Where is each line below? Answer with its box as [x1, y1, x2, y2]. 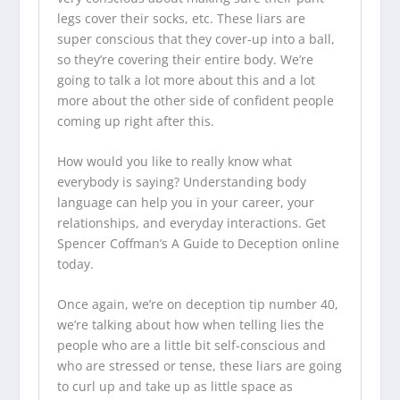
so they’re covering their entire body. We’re [56, 50, 313, 68]
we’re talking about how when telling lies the [56, 316, 324, 334]
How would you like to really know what [56, 153, 292, 171]
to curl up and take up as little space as [56, 378, 293, 396]
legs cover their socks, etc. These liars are [56, 9, 305, 27]
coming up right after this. [56, 112, 214, 129]
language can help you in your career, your [56, 194, 314, 212]
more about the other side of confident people [56, 91, 334, 109]
